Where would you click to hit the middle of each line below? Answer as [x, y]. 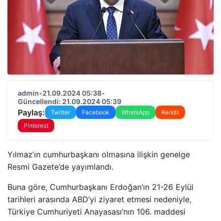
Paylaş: [31, 112]
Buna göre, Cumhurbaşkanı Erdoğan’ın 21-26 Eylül [100, 187]
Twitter [60, 112]
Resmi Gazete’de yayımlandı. [60, 167]
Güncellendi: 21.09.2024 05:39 [70, 101]
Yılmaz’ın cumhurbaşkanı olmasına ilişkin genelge [99, 154]
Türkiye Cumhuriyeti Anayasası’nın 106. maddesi [96, 212]
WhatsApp [135, 112]
